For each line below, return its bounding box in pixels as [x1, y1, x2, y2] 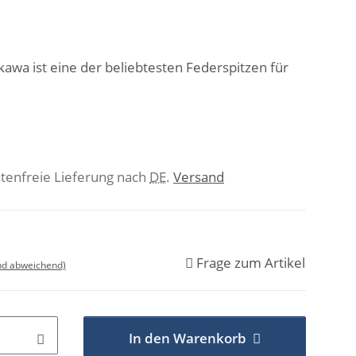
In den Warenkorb [128, 329, 246, 347]
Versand [173, 168, 224, 186]
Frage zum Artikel [196, 253, 305, 272]
